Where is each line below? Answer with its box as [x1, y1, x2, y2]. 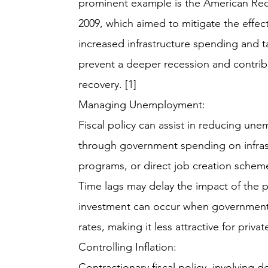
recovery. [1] [78, 78, 137, 91]
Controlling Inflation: [78, 240, 177, 254]
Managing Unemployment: [78, 98, 206, 111]
